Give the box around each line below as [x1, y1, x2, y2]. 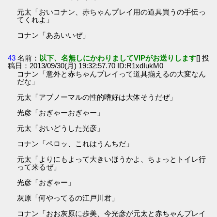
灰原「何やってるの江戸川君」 [17, 194, 119, 202]
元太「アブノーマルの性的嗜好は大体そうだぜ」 [17, 93, 177, 102]
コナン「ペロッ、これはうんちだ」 [17, 139, 134, 148]
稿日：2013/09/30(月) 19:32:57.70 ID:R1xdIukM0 [8, 62, 164, 70]
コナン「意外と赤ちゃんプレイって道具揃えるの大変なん [17, 70, 206, 78]
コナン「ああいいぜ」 [17, 31, 90, 40]
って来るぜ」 [17, 163, 61, 171]
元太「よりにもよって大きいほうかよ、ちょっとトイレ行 [17, 155, 206, 164]
